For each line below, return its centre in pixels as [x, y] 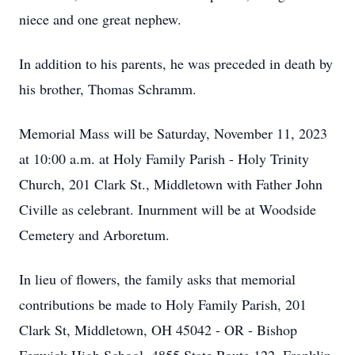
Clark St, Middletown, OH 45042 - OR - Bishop [158, 330]
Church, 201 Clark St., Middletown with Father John [171, 184]
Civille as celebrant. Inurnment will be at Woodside [168, 209]
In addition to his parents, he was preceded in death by [176, 63]
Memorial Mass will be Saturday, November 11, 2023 [173, 133]
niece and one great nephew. [103, 19]
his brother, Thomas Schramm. [108, 89]
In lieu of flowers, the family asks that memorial [157, 279]
